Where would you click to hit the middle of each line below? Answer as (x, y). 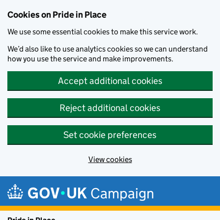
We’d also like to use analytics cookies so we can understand (108, 49)
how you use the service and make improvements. (90, 59)
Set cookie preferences (110, 135)
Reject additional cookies (110, 108)
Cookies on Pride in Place (57, 15)
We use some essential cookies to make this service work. (103, 32)
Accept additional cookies (110, 81)
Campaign (122, 193)
